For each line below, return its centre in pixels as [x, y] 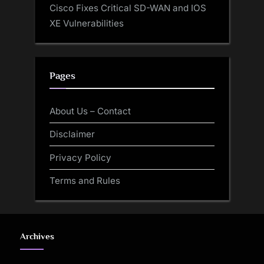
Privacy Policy [80, 157]
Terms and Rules [85, 180]
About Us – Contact [90, 111]
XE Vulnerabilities [87, 23]
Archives [37, 237]
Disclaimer [72, 134]
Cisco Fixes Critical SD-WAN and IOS [128, 8]
